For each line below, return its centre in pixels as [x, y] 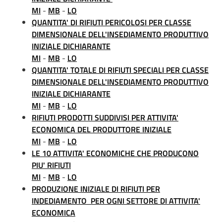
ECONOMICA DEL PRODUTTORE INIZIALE [102, 129]
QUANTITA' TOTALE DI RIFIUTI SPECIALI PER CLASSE [120, 70]
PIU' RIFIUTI [51, 165]
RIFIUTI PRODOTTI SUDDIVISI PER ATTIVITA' [105, 117]
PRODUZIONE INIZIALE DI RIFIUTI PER [96, 189]
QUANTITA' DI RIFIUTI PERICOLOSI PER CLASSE [111, 22]
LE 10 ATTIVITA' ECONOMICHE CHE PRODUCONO [115, 153]
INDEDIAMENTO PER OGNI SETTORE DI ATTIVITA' [116, 201]
